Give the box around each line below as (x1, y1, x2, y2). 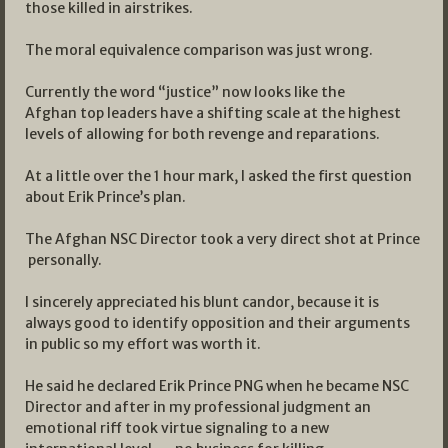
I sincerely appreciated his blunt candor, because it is (25, 293, 379, 312)
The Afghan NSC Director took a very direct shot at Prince (25, 230, 420, 249)
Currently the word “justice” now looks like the (25, 83, 345, 102)
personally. (25, 251, 102, 270)
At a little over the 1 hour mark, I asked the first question (25, 167, 412, 186)
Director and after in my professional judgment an (25, 398, 371, 417)
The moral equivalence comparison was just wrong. (25, 41, 373, 60)
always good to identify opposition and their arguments (25, 314, 410, 333)
